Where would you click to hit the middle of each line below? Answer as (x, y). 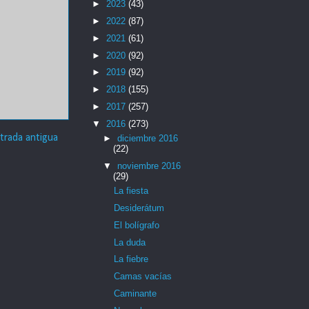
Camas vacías (143, 277)
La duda (130, 242)
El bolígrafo (137, 225)
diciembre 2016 (147, 139)
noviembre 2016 (149, 166)
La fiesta (131, 191)
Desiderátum (139, 208)
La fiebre (131, 259)
